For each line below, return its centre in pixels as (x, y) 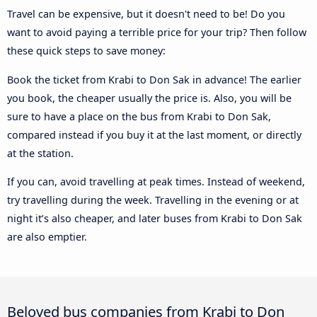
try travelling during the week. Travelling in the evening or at (153, 200)
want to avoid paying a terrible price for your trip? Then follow (157, 33)
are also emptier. (47, 237)
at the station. (40, 153)
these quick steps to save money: (86, 51)
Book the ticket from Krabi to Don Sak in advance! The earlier (154, 79)
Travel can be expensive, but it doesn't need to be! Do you (146, 14)
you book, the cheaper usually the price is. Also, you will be (149, 98)
